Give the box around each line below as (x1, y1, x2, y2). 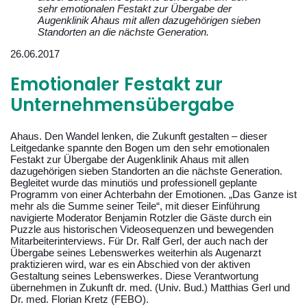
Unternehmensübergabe (10, 93, 239, 118)
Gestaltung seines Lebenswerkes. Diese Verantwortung (10, 269, 258, 282)
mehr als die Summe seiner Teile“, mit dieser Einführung (10, 199, 260, 212)
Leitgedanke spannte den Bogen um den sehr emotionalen (10, 141, 269, 153)
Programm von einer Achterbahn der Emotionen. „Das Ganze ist (10, 188, 297, 200)
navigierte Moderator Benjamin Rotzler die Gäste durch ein (10, 211, 271, 223)
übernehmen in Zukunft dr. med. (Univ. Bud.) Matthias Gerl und (10, 281, 290, 293)
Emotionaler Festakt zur (10, 72, 223, 97)
